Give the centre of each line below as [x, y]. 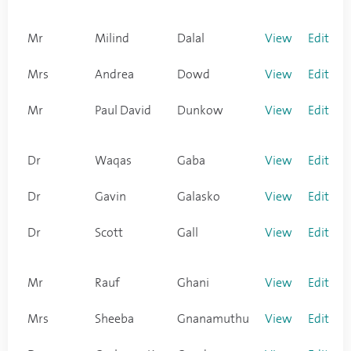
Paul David [123, 110]
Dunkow [200, 110]
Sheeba [114, 319]
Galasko [199, 197]
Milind [112, 38]
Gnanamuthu [213, 319]
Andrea [114, 74]
